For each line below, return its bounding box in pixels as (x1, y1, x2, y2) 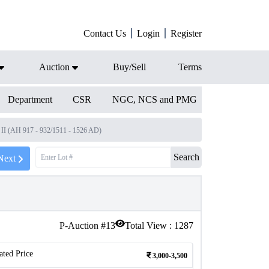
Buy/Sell (113, 62, 146, 72)
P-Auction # (59, 220, 106, 231)
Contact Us (83, 28, 126, 38)
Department (7, 94, 52, 104)
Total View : (125, 220, 174, 231)
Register (171, 28, 202, 38)
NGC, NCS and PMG (112, 94, 197, 104)
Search (174, 152, 199, 162)
